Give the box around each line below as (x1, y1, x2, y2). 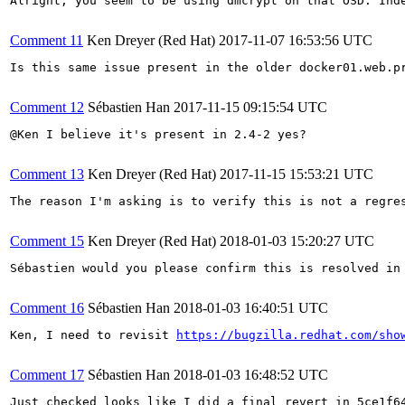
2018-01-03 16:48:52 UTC (174, 366, 328, 382)
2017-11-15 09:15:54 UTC (174, 99, 327, 115)
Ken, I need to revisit (10, 327, 176, 342)
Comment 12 (10, 99, 84, 115)
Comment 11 (10, 32, 83, 48)
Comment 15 (10, 232, 84, 249)
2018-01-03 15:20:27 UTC (220, 232, 374, 249)
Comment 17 (10, 366, 84, 382)
